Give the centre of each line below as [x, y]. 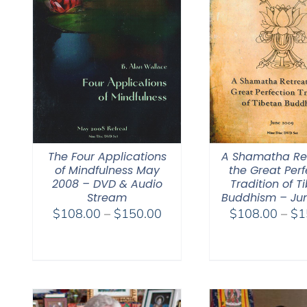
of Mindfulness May [107, 170]
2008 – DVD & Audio [107, 184]
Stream [107, 197]
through [182, 264]
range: [179, 230]
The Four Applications [107, 156]
